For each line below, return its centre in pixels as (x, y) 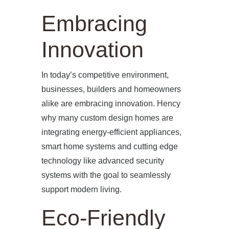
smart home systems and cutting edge (109, 146)
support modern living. (81, 189)
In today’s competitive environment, (105, 75)
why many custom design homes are (107, 118)
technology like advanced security (102, 161)
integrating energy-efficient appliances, (111, 132)
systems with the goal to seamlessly (106, 175)
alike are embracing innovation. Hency (111, 103)
